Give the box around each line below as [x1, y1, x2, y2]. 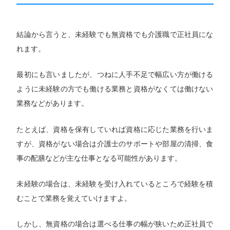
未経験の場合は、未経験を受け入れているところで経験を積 [16, 180, 214, 188]
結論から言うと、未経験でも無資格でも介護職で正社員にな [16, 30, 214, 39]
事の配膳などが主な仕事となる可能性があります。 [16, 154, 182, 162]
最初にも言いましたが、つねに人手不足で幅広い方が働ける [16, 70, 214, 79]
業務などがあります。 [16, 99, 89, 108]
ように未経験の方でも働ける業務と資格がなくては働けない [16, 85, 214, 93]
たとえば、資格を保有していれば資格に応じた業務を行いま [16, 125, 214, 133]
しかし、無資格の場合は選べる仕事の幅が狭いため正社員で [16, 220, 214, 228]
